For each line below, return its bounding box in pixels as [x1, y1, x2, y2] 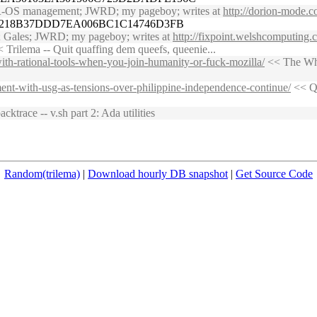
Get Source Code [236, 168, 313, 180]
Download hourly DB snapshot [88, 168, 228, 180]
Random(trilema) [4, 168, 80, 180]
